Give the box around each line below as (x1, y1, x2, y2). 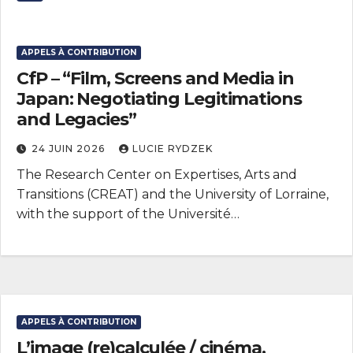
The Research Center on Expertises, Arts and (17, 166, 297, 182)
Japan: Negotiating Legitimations (17, 87, 302, 110)
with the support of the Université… (17, 206, 240, 221)
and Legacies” (17, 108, 136, 130)
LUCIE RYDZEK (132, 142, 213, 154)
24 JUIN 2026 (32, 142, 108, 154)
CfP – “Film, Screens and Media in (17, 67, 294, 89)
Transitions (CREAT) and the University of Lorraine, (17, 186, 329, 202)
